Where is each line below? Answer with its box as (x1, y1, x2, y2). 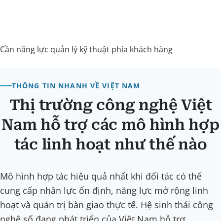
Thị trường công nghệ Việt (9, 96, 212, 113)
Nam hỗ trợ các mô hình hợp (1, 115, 220, 133)
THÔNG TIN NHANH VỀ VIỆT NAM (12, 81, 141, 91)
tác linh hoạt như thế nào (14, 135, 207, 153)
